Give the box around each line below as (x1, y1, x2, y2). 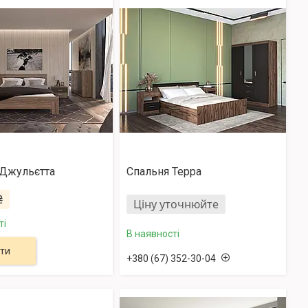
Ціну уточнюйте (133, 197, 219, 212)
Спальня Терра (126, 165, 201, 179)
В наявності (126, 228, 179, 239)
